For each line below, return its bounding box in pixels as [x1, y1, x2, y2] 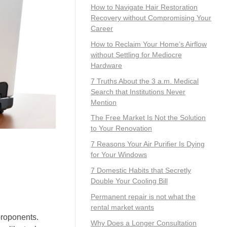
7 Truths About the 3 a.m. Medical [91, 77, 199, 85]
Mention [91, 98, 117, 106]
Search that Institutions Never [91, 87, 185, 96]
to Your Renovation [91, 124, 152, 133]
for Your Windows [91, 150, 147, 159]
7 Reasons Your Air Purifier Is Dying [91, 140, 205, 148]
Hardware [91, 61, 122, 69]
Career [91, 24, 113, 32]
